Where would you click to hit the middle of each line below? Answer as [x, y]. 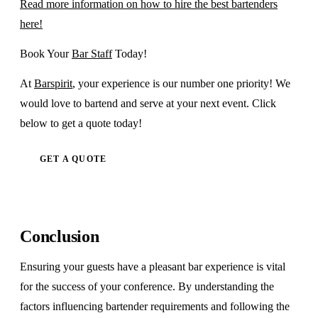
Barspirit [53, 84]
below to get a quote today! [81, 124]
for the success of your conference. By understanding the [147, 287]
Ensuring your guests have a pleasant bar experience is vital [153, 267]
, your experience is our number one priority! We [181, 84]
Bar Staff [92, 54]
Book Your [46, 54]
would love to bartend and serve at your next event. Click [148, 104]
